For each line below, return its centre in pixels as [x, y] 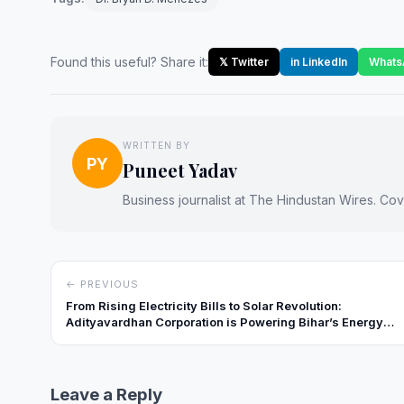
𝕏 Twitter [244, 62]
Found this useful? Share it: [129, 62]
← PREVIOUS [102, 285]
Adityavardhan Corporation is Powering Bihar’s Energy [225, 322]
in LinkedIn [319, 62]
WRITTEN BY [156, 146]
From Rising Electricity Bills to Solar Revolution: [204, 306]
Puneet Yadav [180, 170]
